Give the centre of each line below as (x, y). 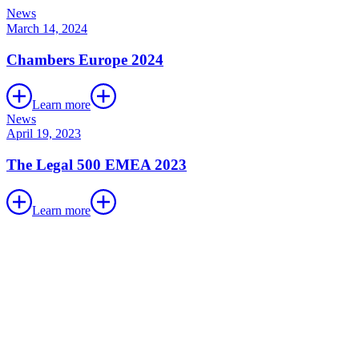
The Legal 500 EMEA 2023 (97, 165)
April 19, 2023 (44, 134)
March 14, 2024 (47, 28)
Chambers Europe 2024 (85, 59)
